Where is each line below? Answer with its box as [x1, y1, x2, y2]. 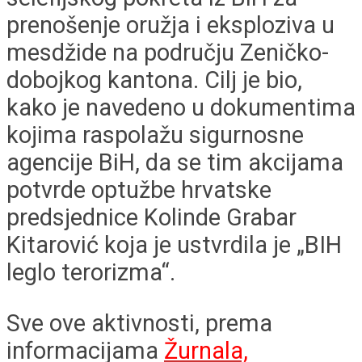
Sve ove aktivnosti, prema [6, 309, 272, 338]
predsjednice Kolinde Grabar [6, 204, 297, 232]
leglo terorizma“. [6, 259, 175, 287]
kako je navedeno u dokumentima [6, 94, 356, 122]
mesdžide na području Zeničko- [6, 39, 329, 67]
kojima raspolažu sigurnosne [6, 121, 304, 149]
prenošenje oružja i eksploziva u [6, 11, 335, 40]
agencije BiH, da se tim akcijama [6, 149, 343, 177]
